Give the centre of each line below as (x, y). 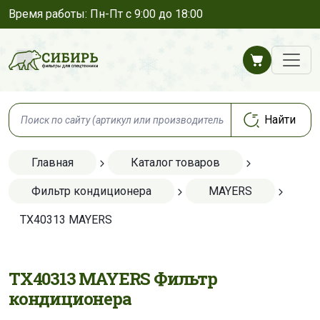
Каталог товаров (175, 162)
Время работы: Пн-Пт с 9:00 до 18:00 (106, 14)
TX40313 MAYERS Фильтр (113, 279)
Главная (52, 162)
